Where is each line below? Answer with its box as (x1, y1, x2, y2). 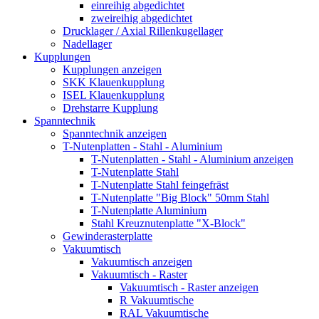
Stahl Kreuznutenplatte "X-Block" (91, 216, 246, 229)
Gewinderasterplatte (63, 229, 152, 242)
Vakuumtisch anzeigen (91, 255, 192, 268)
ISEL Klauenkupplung (63, 88, 164, 101)
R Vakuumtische (120, 293, 194, 306)
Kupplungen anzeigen (63, 63, 162, 75)
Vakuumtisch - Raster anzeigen (120, 281, 258, 293)
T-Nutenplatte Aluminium (91, 204, 206, 216)
